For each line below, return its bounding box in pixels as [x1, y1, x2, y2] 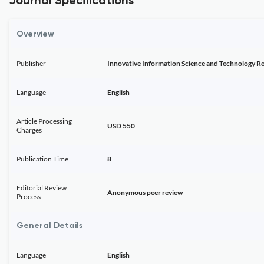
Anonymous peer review [107, 187, 183, 197]
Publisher [16, 59, 46, 68]
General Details [16, 222, 82, 230]
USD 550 [107, 121, 135, 130]
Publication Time [16, 154, 68, 163]
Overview [16, 30, 54, 38]
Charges [16, 126, 42, 134]
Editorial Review [16, 183, 67, 192]
